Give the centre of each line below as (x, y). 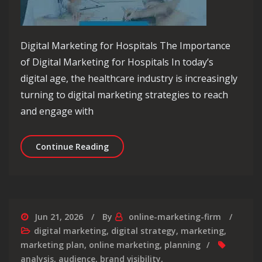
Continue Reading (72, 147)
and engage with (57, 111)
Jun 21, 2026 (59, 217)
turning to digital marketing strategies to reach (124, 95)
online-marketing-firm (175, 217)
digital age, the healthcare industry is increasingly (129, 79)
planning (182, 245)
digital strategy (144, 231)
